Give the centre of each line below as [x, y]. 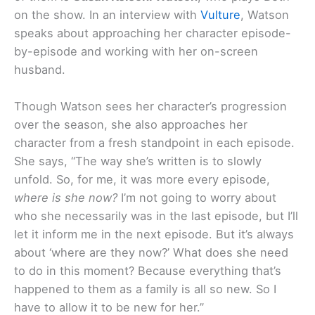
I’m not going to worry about [197, 197]
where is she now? [66, 197]
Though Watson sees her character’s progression [150, 106]
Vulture [220, 14]
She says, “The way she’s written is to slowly [138, 161]
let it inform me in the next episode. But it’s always [154, 234]
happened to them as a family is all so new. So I [145, 289]
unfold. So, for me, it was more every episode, [142, 179]
